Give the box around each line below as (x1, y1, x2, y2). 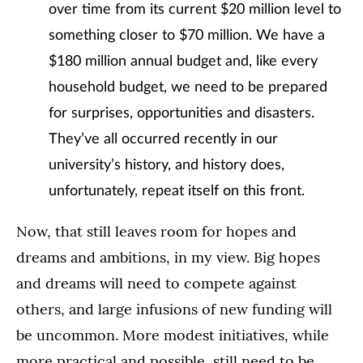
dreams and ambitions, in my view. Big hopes (16, 248, 320, 267)
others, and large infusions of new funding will (16, 300, 332, 318)
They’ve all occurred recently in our (49, 132, 278, 147)
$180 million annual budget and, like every (49, 54, 318, 69)
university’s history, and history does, (49, 158, 284, 173)
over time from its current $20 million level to (49, 2, 341, 17)
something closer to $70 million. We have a (49, 28, 325, 43)
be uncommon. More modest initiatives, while (16, 326, 329, 344)
